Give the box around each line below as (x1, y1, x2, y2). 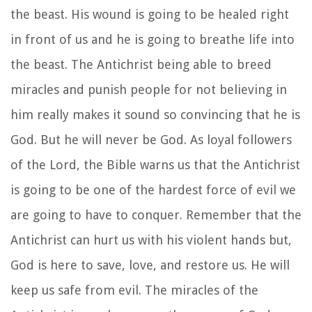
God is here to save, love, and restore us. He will (10, 257, 290, 272)
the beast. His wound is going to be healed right (10, 6, 289, 22)
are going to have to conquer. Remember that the (10, 207, 302, 222)
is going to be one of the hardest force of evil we (10, 182, 296, 197)
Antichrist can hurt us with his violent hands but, (10, 232, 292, 247)
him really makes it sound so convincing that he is (10, 107, 300, 122)
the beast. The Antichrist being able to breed (10, 56, 272, 72)
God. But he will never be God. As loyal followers (10, 132, 292, 147)
